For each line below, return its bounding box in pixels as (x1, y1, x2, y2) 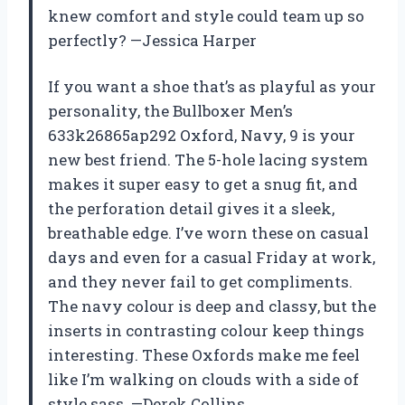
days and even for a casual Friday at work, (48, 247, 375, 268)
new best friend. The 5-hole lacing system (48, 149, 368, 171)
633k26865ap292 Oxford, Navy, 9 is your (48, 125, 355, 146)
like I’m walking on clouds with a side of (48, 369, 359, 391)
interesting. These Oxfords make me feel (48, 344, 360, 366)
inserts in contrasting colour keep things (48, 320, 364, 342)
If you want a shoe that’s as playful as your (48, 76, 376, 98)
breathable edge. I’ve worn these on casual (48, 222, 369, 244)
